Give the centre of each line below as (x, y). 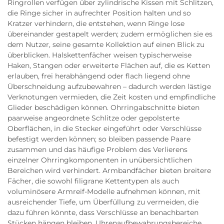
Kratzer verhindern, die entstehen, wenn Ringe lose (96, 23)
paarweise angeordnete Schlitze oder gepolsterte (93, 118)
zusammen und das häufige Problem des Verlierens (97, 149)
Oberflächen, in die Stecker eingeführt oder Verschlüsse (104, 128)
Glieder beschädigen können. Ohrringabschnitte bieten (103, 107)
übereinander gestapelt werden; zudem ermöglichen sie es (110, 34)
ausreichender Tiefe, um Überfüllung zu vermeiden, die (103, 202)
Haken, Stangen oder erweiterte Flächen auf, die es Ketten (109, 65)
